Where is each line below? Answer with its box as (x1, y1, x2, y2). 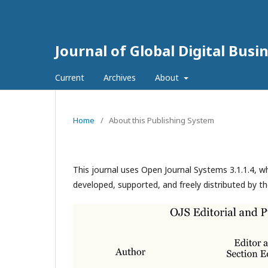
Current (55, 72, 84, 83)
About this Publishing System (109, 115, 214, 126)
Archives (103, 72, 136, 83)
